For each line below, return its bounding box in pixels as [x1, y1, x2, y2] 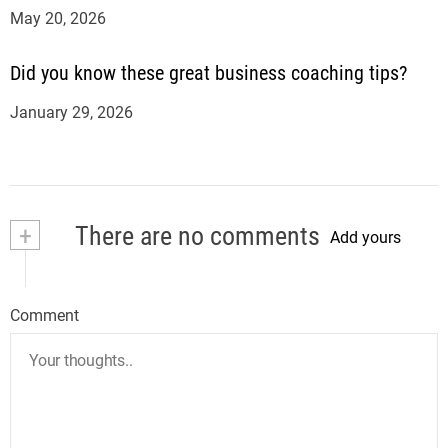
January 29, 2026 [10, 102, 133, 122]
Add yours [330, 228, 401, 248]
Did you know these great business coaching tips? [10, 60, 407, 85]
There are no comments [70, 220, 320, 251]
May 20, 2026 [10, 8, 106, 28]
